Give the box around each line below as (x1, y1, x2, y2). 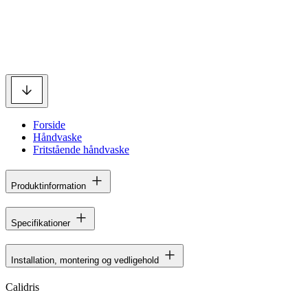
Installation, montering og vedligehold (11, 254, 159, 265)
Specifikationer (11, 217, 70, 228)
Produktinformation (11, 180, 86, 191)
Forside (33, 119, 65, 131)
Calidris (5, 280, 39, 293)
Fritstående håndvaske (33, 144, 129, 155)
